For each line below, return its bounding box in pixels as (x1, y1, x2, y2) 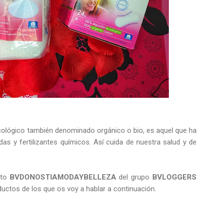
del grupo (116, 173, 153, 182)
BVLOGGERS (152, 173, 197, 182)
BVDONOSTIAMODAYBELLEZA (9, 173, 116, 182)
